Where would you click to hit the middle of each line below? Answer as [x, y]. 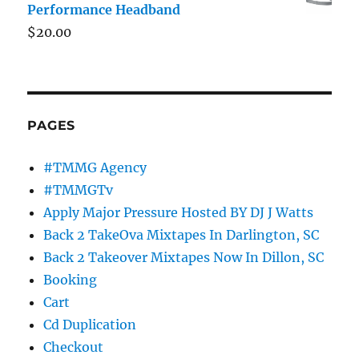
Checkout [74, 347]
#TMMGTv [79, 190]
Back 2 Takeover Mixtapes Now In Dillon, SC [184, 257]
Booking [71, 279]
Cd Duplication [90, 324]
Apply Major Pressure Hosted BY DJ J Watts [179, 212]
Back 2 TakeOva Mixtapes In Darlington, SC [182, 234]
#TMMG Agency [95, 167]
